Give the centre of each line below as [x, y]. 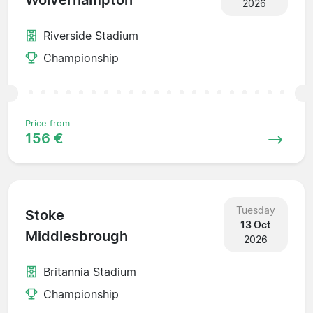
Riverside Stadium [91, 35]
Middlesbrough [77, 236]
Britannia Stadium [90, 271]
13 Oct [256, 224]
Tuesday [255, 210]
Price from [48, 123]
